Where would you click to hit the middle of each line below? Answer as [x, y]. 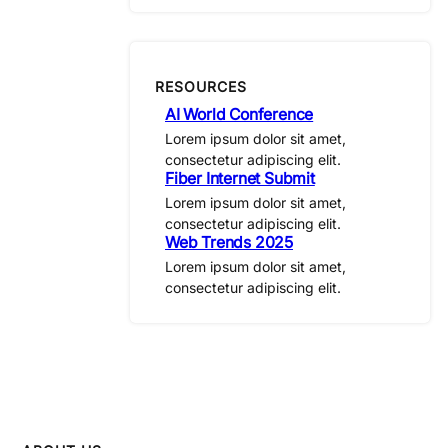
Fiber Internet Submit [240, 178]
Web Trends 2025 [229, 242]
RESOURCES [201, 87]
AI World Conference [239, 114]
